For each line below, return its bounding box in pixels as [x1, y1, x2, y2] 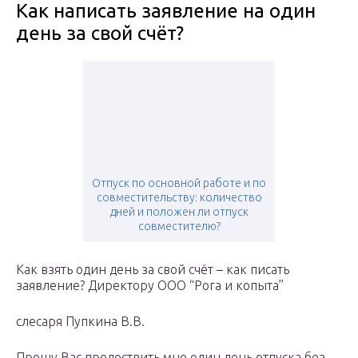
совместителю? [137, 220, 221, 233]
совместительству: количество [96, 191, 262, 205]
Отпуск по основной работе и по [92, 177, 266, 190]
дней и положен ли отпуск [109, 205, 249, 219]
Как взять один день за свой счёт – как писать [16, 262, 289, 277]
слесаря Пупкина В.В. [16, 314, 145, 329]
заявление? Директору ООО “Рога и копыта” [16, 278, 284, 293]
